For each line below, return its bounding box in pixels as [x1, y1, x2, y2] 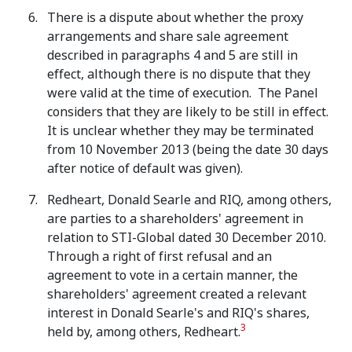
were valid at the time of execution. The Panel [47, 84, 318, 102]
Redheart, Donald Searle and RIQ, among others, [47, 191, 332, 209]
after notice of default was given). [47, 159, 243, 178]
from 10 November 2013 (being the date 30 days [47, 141, 328, 159]
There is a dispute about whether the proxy [47, 9, 303, 27]
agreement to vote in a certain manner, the [47, 266, 298, 284]
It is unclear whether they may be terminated [47, 122, 313, 140]
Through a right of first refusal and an [47, 247, 272, 266]
